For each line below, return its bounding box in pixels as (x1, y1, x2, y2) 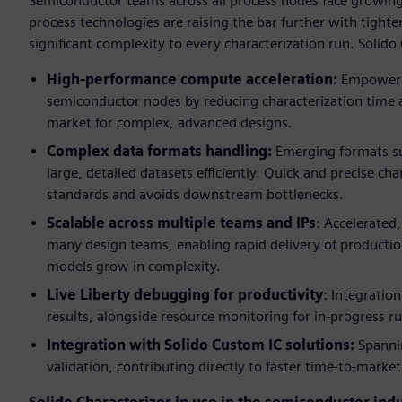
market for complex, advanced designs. (47, 114, 293, 132)
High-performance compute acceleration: (47, 71, 337, 89)
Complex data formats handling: (47, 143, 272, 161)
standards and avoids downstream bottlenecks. (47, 186, 344, 204)
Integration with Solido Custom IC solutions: (47, 336, 354, 354)
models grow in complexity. (47, 258, 221, 275)
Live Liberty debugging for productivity (47, 286, 323, 304)
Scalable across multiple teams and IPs (47, 214, 316, 232)
